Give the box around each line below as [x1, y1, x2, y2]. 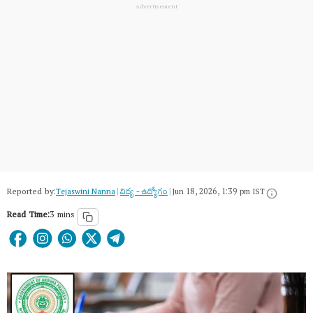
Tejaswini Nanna [56, 184, 115, 203]
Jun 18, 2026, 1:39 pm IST [173, 184, 265, 203]
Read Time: [7, 207, 50, 226]
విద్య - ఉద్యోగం [120, 184, 168, 203]
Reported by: [7, 184, 56, 203]
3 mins [50, 207, 74, 226]
